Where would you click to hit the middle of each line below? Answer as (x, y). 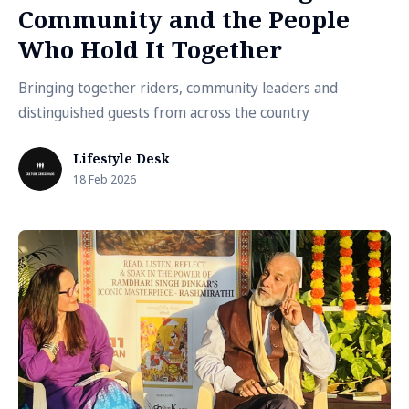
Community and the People (184, 19)
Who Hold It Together (150, 49)
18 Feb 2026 (105, 179)
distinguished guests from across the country (164, 112)
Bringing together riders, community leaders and (178, 88)
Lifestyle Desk (121, 158)
